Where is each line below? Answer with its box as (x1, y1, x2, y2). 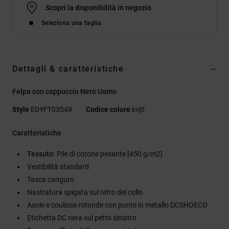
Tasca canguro (27, 175, 74, 184)
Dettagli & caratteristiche (12, 63, 124, 74)
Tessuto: (27, 149, 55, 158)
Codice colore (86, 105, 130, 113)
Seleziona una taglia (41, 19, 102, 27)
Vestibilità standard (27, 162, 89, 171)
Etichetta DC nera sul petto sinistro (27, 213, 136, 222)
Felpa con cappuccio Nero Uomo (12, 87, 117, 96)
